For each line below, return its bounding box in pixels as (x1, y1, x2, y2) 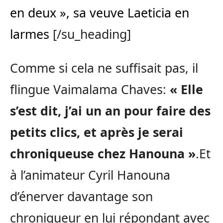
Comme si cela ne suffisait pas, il (10, 59, 198, 77)
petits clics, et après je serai (10, 123, 183, 141)
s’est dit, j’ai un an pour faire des (10, 102, 211, 119)
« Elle (170, 81, 203, 98)
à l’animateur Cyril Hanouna (10, 166, 170, 184)
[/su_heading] (49, 25, 131, 43)
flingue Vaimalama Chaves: (10, 81, 170, 98)
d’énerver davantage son (10, 188, 153, 205)
